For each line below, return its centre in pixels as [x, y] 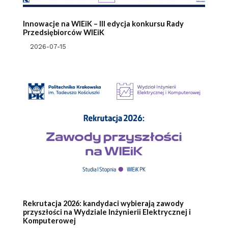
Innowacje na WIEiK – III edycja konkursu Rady [103, 24]
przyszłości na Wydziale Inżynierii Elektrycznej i [107, 212]
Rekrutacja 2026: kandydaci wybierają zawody [103, 203]
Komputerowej [49, 220]
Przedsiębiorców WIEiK [63, 33]
